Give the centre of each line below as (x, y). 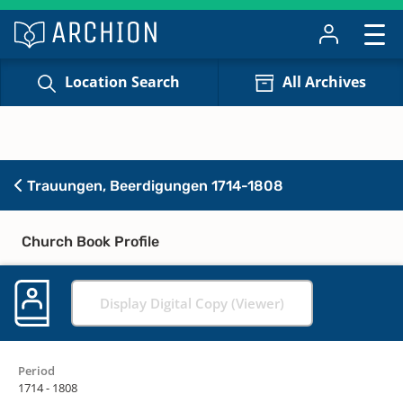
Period (36, 370)
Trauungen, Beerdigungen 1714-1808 (153, 185)
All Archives (324, 82)
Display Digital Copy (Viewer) (192, 303)
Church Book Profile (90, 241)
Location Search (123, 82)
